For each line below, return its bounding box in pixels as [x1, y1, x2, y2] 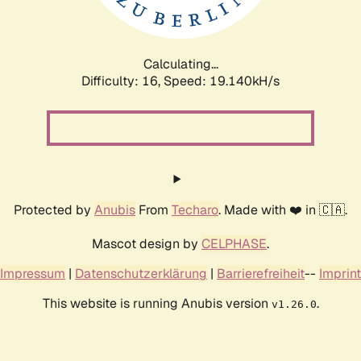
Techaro [172, 201, 218, 218]
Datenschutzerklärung [75, 264, 207, 282]
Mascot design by [92, 234, 201, 252]
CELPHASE [201, 234, 267, 252]
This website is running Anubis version [42, 294, 272, 312]
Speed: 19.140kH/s [164, 72, 280, 89]
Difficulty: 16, [81, 72, 164, 89]
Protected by [14, 201, 94, 218]
